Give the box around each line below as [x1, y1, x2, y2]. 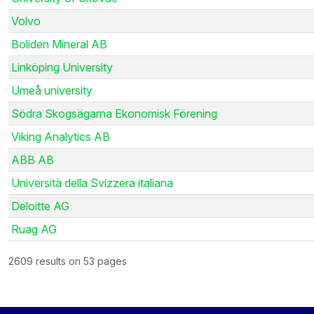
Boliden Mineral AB [11, 36, 107, 51]
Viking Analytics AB [11, 129, 110, 144]
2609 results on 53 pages [8, 254, 127, 267]
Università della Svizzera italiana [11, 175, 173, 190]
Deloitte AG [11, 198, 69, 213]
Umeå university [11, 83, 93, 97]
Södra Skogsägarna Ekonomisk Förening [11, 106, 217, 121]
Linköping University [11, 60, 113, 74]
